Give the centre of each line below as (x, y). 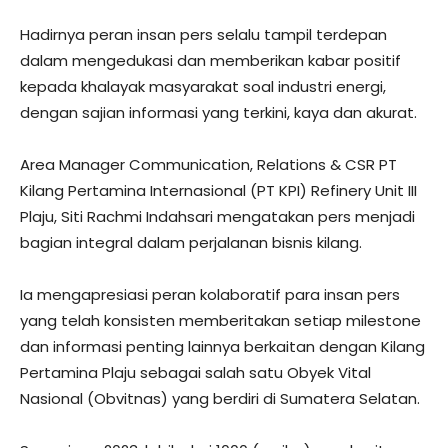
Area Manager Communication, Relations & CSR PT (208, 164)
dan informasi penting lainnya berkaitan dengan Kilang (222, 346)
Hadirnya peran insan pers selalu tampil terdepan (203, 34)
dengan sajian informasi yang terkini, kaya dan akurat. (218, 112)
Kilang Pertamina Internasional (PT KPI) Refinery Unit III (218, 190)
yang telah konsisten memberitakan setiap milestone (220, 320)
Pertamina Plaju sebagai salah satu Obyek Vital (195, 372)
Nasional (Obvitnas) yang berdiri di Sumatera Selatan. (220, 398)
